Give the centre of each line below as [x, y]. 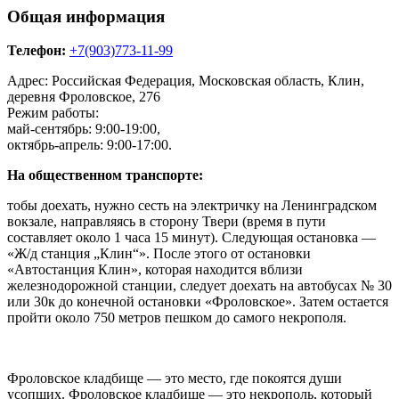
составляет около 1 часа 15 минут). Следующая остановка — [191, 238]
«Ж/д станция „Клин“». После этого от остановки [159, 254]
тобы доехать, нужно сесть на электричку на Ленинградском [192, 206]
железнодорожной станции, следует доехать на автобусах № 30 [199, 286]
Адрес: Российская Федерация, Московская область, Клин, [186, 81]
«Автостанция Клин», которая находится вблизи [155, 270]
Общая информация [86, 16]
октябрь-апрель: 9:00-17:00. [90, 145]
